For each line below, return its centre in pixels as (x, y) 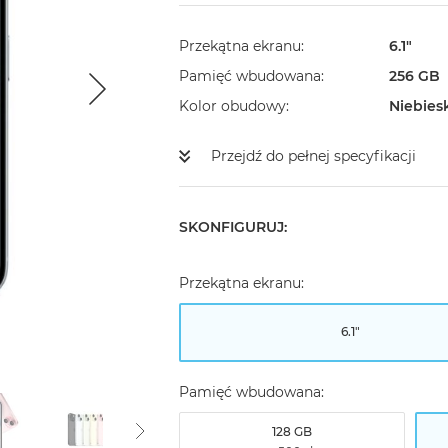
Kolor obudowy (232, 106)
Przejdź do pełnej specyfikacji (313, 156)
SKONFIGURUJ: (232, 227)
